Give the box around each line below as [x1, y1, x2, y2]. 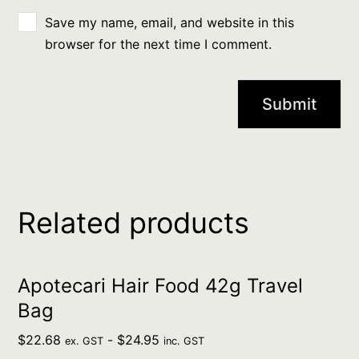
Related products [18, 205, 250, 241]
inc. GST [163, 335, 205, 348]
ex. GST [65, 335, 104, 348]
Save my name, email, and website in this [45, 14, 295, 31]
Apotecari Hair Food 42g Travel [18, 274, 304, 298]
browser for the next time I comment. [45, 36, 272, 53]
